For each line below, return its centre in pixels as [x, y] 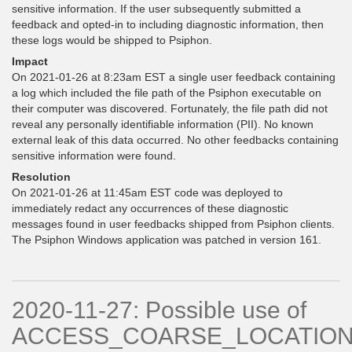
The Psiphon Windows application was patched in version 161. [167, 240]
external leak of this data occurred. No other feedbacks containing [175, 140]
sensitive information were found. [94, 156]
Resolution [41, 177]
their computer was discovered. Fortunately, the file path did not [170, 108]
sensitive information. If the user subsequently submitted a [156, 9]
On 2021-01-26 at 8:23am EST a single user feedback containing [174, 77]
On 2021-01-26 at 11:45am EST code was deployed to [147, 192]
